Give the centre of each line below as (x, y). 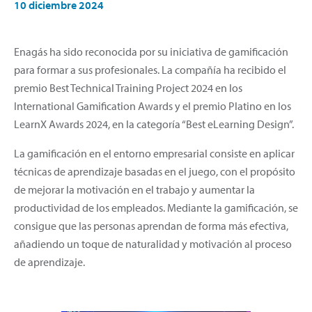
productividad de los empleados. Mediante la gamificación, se (156, 207)
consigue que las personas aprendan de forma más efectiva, (151, 225)
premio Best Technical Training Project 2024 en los (128, 87)
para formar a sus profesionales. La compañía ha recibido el (150, 69)
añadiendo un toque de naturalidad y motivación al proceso (153, 243)
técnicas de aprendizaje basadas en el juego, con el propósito (155, 171)
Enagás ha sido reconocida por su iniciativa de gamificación (151, 51)
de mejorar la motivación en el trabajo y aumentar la (134, 189)
